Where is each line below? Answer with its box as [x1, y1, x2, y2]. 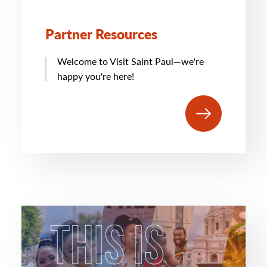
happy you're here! [57, 69, 134, 83]
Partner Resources [45, 24, 157, 44]
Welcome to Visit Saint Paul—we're [57, 54, 204, 68]
